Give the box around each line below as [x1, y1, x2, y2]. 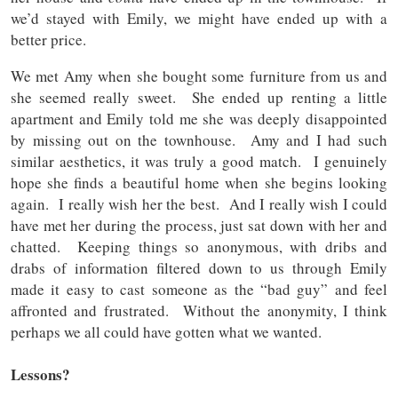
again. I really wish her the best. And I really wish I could [11, 194, 387, 215]
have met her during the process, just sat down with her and [11, 215, 387, 236]
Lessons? [11, 363, 70, 386]
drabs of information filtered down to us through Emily [11, 258, 387, 279]
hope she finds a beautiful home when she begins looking [11, 172, 387, 194]
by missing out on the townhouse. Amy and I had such [11, 130, 387, 151]
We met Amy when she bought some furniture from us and [11, 66, 387, 87]
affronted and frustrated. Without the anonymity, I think [11, 300, 387, 322]
